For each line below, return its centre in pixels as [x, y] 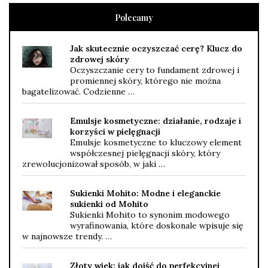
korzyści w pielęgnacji [115, 131]
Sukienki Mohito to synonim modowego [150, 214]
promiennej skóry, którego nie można [145, 80]
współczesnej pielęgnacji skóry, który [145, 153]
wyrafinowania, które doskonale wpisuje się [157, 225]
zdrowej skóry [100, 59]
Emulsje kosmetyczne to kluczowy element [156, 142]
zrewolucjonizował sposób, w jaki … [94, 164]
